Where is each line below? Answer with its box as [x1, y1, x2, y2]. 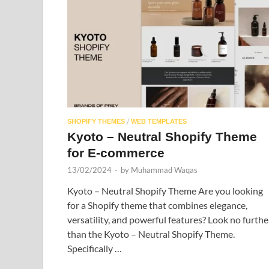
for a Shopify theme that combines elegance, [67, 199, 247, 211]
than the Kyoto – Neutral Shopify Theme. [67, 228, 235, 240]
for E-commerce [67, 145, 165, 160]
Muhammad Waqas [131, 165, 198, 175]
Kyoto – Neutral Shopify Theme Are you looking [67, 184, 263, 196]
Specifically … [67, 242, 122, 254]
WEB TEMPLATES [131, 117, 187, 125]
